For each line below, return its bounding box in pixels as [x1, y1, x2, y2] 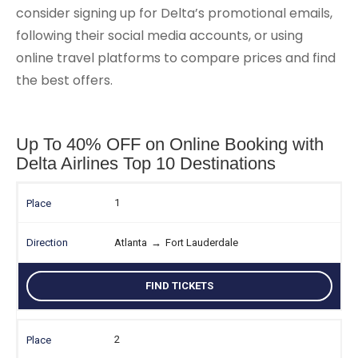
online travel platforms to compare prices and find [16, 49, 336, 68]
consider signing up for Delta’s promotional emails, [16, 4, 332, 23]
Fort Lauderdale [165, 237, 238, 249]
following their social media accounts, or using [16, 26, 303, 46]
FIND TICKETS [145, 280, 213, 292]
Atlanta [114, 237, 147, 249]
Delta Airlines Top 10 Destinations [16, 153, 276, 174]
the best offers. [16, 71, 113, 90]
